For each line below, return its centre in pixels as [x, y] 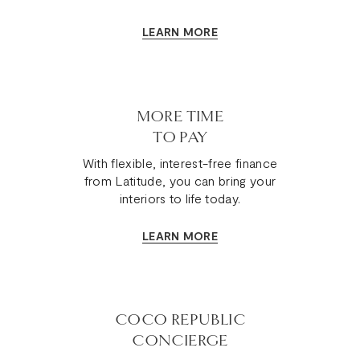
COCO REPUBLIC [180, 319]
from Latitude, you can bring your [180, 180]
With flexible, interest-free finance [180, 162]
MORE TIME [180, 116]
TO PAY [180, 137]
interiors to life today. [180, 198]
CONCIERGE [180, 340]
